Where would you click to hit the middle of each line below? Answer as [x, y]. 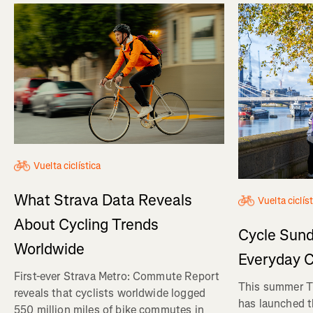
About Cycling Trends [86, 224]
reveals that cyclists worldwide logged [110, 293]
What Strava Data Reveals [103, 200]
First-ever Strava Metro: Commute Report [117, 276]
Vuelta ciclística [67, 166]
